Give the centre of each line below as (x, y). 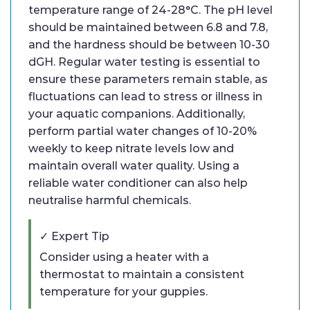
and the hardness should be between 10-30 (149, 44)
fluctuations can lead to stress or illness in (145, 96)
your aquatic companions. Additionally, (137, 113)
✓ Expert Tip (74, 236)
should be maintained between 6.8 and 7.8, (148, 27)
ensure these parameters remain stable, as (148, 79)
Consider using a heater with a (124, 257)
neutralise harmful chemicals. (110, 200)
